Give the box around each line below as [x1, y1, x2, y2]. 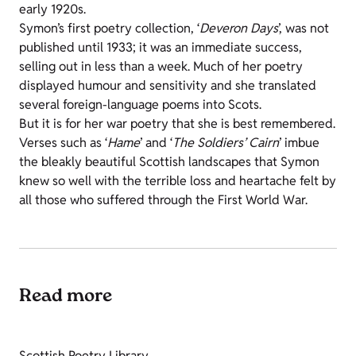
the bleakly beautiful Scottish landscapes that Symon [19, 153, 319, 170]
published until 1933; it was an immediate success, [19, 38, 302, 56]
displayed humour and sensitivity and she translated [19, 76, 316, 94]
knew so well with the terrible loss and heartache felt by [19, 172, 336, 189]
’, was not [278, 19, 329, 37]
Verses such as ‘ [19, 133, 107, 151]
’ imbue [279, 133, 319, 151]
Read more [19, 283, 112, 311]
